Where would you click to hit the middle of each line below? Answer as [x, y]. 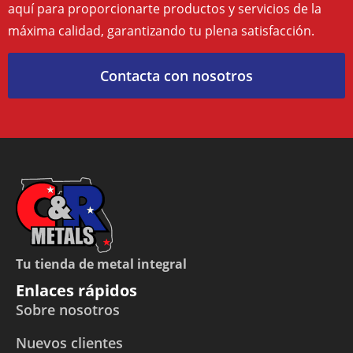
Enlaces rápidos [76, 291]
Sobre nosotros [68, 310]
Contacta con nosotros [176, 76]
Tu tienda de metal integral [101, 264]
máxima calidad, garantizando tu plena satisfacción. [161, 31]
